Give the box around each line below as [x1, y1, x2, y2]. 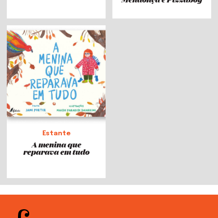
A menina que [31, 138, 81, 150]
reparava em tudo [23, 145, 90, 157]
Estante [42, 130, 71, 137]
